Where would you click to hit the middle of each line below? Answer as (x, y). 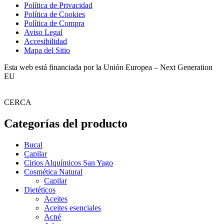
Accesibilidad (45, 41)
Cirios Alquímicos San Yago (68, 162)
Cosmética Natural (53, 171)
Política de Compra (54, 23)
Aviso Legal (43, 32)
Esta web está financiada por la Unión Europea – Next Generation (108, 67)
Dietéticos (40, 189)
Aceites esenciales (72, 207)
